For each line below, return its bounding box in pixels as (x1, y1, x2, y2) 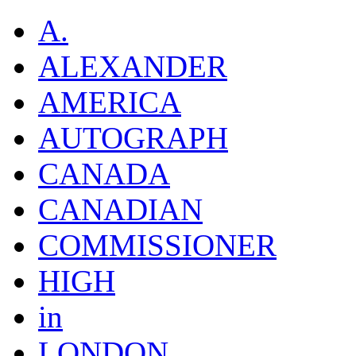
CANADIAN (38, 192, 203, 227)
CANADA (38, 157, 170, 192)
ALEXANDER (38, 49, 227, 84)
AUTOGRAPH (38, 121, 228, 156)
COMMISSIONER (38, 228, 277, 263)
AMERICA (38, 85, 181, 120)
